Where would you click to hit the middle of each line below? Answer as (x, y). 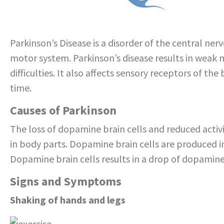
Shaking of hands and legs (68, 200)
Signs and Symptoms (66, 181)
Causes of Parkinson (63, 110)
